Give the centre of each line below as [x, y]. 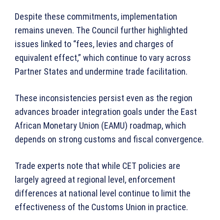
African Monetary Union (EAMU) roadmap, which [100, 126]
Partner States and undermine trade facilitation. [101, 72]
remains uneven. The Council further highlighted [101, 30]
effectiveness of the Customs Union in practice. [101, 207]
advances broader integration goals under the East [106, 112]
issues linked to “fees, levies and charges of [94, 44]
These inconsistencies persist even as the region [104, 98]
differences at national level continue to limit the [103, 193]
